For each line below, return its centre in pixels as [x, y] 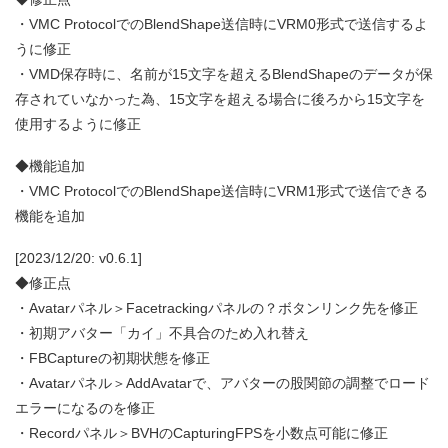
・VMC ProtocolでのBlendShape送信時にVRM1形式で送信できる [221, 191]
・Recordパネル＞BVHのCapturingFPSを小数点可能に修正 [201, 433]
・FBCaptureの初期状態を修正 [112, 358]
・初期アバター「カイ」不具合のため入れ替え [162, 333]
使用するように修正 [78, 124]
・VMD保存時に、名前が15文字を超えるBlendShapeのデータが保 [224, 74]
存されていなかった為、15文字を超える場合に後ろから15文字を [220, 99]
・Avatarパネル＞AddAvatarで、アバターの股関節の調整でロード [222, 383]
